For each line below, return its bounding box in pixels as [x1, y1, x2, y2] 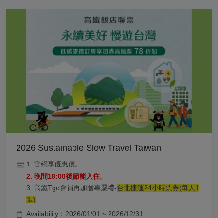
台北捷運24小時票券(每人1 [117, 183, 199, 192]
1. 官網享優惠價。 [26, 160, 82, 168]
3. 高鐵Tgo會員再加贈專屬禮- [26, 183, 117, 192]
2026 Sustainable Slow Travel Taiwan [16, 143, 161, 153]
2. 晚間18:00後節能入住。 [26, 172, 107, 180]
